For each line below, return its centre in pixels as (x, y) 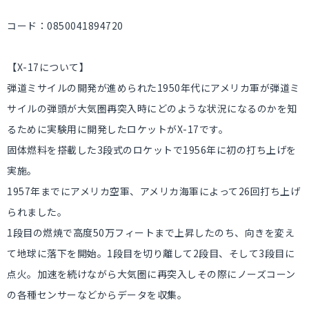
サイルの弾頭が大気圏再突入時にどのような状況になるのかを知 (152, 108)
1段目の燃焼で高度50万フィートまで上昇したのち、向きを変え (151, 232)
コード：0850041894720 (65, 26)
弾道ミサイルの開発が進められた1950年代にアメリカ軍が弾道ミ (153, 88)
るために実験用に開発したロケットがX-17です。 (118, 129)
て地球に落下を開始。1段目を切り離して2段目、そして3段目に (151, 253)
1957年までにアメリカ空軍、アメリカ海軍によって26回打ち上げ (153, 191)
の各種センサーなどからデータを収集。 (97, 295)
